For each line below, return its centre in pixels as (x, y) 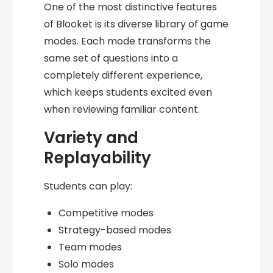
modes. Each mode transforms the (128, 41)
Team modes (90, 247)
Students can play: (88, 186)
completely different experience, (123, 76)
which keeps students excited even (128, 93)
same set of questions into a (111, 58)
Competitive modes (106, 213)
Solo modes (87, 264)
